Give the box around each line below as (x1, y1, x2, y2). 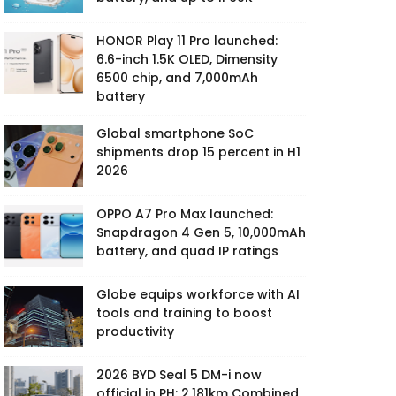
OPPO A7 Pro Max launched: (96, 204, 273, 223)
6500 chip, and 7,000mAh (96, 68, 258, 87)
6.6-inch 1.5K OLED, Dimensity (96, 49, 278, 68)
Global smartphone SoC (96, 124, 254, 142)
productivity (96, 322, 174, 340)
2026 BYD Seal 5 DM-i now (96, 365, 262, 384)
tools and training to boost (96, 303, 272, 322)
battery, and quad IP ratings (96, 241, 278, 260)
